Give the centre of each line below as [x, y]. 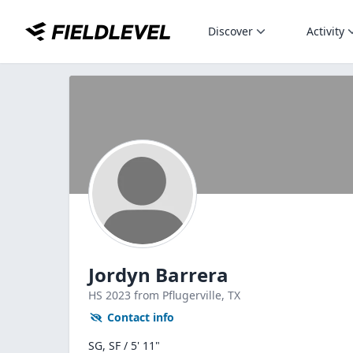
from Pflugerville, [181, 295]
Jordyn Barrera [158, 275]
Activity [325, 31]
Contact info [141, 317]
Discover [230, 31]
